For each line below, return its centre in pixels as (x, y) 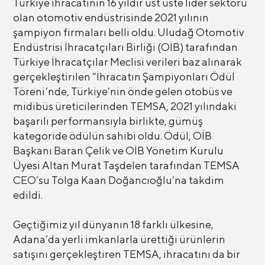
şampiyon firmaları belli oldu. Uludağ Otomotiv (128, 32)
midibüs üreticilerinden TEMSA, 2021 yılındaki (125, 106)
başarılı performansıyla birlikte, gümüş (108, 121)
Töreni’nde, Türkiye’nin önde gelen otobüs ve (122, 91)
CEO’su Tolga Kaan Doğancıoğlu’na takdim (118, 180)
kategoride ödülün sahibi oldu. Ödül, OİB (112, 135)
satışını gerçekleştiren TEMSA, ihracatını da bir (126, 254)
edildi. (28, 195)
